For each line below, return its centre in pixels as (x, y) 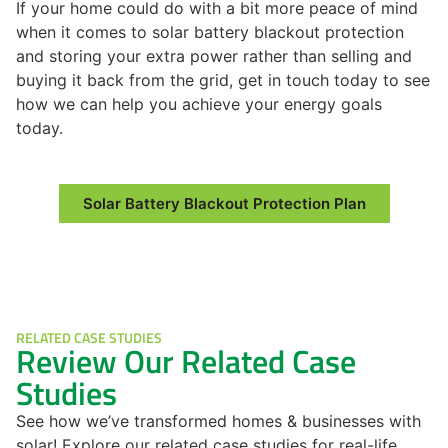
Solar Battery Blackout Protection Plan (224, 204)
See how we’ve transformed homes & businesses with (218, 421)
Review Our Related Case (186, 361)
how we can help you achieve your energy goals (199, 103)
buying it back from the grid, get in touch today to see (223, 79)
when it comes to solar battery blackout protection (210, 31)
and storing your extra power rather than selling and (214, 55)
